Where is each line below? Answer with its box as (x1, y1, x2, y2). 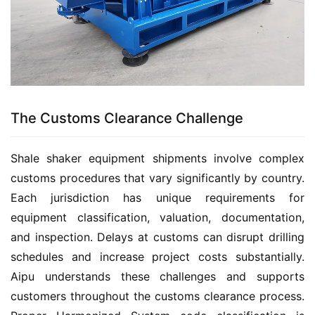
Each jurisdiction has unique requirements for (11, 191, 304, 205)
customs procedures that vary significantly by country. (11, 171, 304, 186)
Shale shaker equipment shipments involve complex (11, 151, 304, 166)
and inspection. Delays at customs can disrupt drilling (11, 230, 304, 245)
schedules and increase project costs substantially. (11, 250, 304, 264)
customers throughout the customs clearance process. (11, 289, 304, 304)
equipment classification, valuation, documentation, (11, 210, 304, 225)
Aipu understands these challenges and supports (11, 269, 304, 284)
